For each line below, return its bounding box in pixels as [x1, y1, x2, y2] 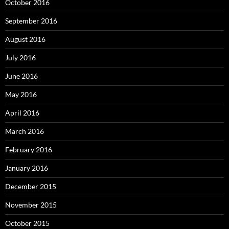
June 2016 [5, 72, 38, 81]
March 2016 [5, 127, 44, 136]
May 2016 [5, 90, 37, 99]
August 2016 [5, 35, 45, 44]
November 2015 [5, 200, 57, 210]
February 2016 [5, 145, 52, 154]
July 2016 [5, 53, 36, 62]
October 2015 [5, 219, 50, 228]
